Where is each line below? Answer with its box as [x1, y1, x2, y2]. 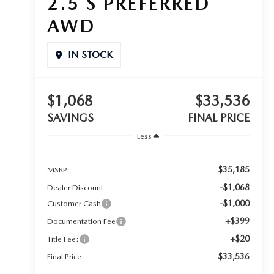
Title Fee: [46, 234, 79, 243]
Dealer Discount [46, 182, 103, 192]
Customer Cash [46, 198, 101, 208]
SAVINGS [46, 111, 94, 125]
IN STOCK [67, 49, 113, 61]
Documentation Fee [46, 216, 116, 226]
